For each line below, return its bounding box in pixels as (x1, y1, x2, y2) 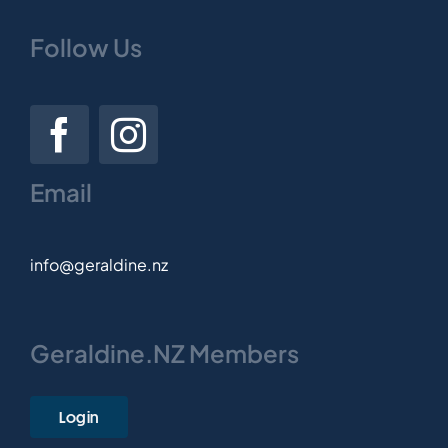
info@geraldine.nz (29, 253, 168, 275)
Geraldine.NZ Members (29, 337, 299, 368)
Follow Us (29, 31, 142, 62)
